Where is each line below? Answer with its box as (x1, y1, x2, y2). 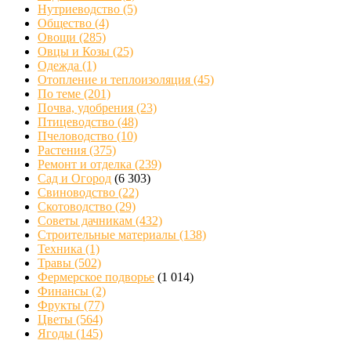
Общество (38, 16, 95, 31)
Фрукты (38, 299, 84, 313)
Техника (38, 242, 85, 256)
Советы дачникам (38, 214, 136, 228)
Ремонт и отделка (38, 157, 135, 172)
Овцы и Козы (38, 45, 113, 59)
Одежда (38, 59, 82, 73)
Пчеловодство (38, 129, 117, 143)
